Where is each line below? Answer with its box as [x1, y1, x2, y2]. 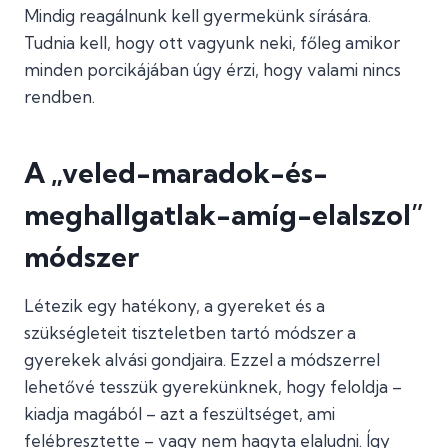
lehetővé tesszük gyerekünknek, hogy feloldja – [24, 376, 402, 397]
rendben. [24, 86, 95, 107]
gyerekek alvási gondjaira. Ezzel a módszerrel [24, 349, 380, 370]
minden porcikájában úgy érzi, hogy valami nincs [24, 59, 401, 80]
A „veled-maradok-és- [24, 155, 328, 190]
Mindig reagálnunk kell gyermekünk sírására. [24, 5, 371, 26]
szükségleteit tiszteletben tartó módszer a [24, 322, 356, 343]
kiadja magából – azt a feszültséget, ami [24, 403, 335, 424]
